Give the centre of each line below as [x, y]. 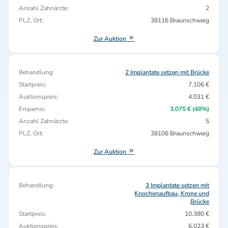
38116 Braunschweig [180, 20]
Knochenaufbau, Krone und [172, 193]
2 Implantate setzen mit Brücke [167, 72]
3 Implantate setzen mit [177, 185]
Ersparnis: [32, 109]
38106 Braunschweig [180, 133]
